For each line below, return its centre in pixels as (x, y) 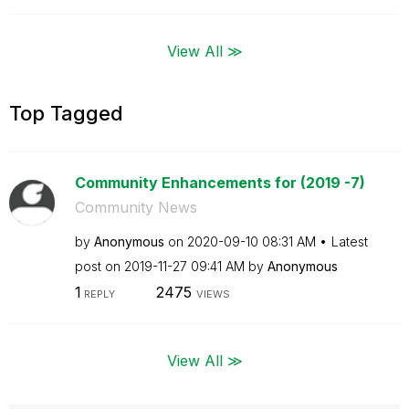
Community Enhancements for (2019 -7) (220, 182)
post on (99, 266)
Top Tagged (66, 113)
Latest (349, 241)
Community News (136, 207)
